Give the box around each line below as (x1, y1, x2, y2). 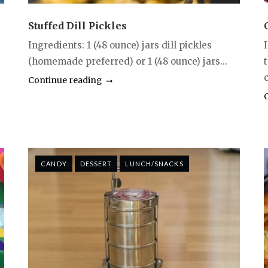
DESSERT (80, 159, 112, 167)
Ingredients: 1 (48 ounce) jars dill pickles (28, 39, 212, 51)
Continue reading (28, 74, 102, 86)
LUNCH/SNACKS (125, 159, 184, 167)
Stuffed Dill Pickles (28, 19, 127, 32)
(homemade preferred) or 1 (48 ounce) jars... (28, 55, 228, 67)
